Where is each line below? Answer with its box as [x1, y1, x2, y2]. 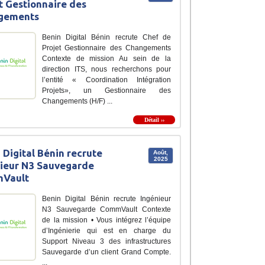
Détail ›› [144, 116, 164, 123]
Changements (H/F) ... [42, 96, 112, 105]
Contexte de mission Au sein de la [42, 54, 171, 63]
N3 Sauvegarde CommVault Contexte [42, 205, 171, 214]
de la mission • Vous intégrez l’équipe [42, 215, 171, 224]
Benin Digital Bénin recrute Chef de [42, 33, 171, 41]
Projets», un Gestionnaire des [42, 86, 171, 95]
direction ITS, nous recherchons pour [42, 64, 171, 73]
